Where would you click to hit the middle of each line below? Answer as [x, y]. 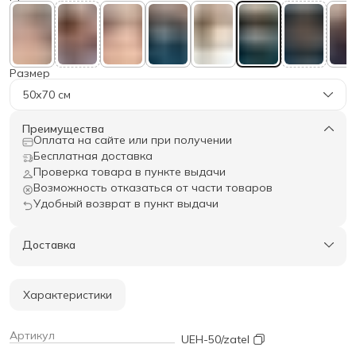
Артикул [32, 335]
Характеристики [68, 294]
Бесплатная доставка [93, 155]
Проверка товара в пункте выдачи [130, 171]
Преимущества [63, 128]
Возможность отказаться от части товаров [153, 187]
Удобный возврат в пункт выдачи [126, 203]
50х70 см [47, 94]
